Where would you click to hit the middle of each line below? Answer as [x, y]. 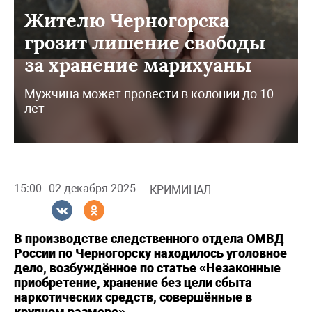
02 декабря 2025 [92, 189]
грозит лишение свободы [145, 42]
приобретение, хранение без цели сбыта [133, 282]
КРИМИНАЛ [180, 189]
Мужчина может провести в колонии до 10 [149, 93]
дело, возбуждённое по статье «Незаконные [147, 267]
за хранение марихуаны [138, 64]
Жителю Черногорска [127, 20]
